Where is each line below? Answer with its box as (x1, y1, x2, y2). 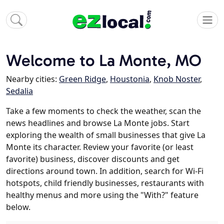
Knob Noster (153, 73, 200, 85)
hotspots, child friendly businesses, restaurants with (6, 177, 204, 189)
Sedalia (6, 85, 33, 97)
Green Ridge (59, 73, 106, 85)
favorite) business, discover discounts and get (6, 153, 179, 165)
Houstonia (110, 73, 149, 85)
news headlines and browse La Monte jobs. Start (6, 117, 189, 129)
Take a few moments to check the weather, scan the (6, 105, 201, 117)
